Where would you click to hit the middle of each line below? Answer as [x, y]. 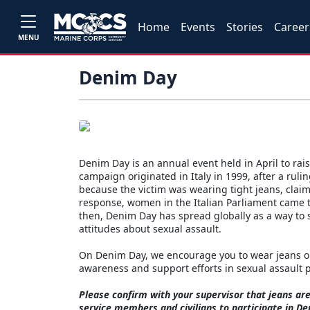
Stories [245, 27]
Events [198, 27]
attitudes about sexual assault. [150, 229]
